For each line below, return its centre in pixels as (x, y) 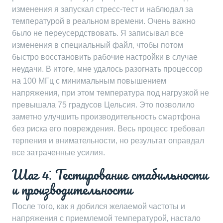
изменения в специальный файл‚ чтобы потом (98, 45)
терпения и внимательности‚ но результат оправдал (108, 141)
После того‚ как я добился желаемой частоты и (99, 206)
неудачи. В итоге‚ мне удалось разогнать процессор (107, 69)
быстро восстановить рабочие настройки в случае (105, 57)
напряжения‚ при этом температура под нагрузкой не (111, 93)
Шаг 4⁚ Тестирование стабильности (110, 174)
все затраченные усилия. (58, 153)
